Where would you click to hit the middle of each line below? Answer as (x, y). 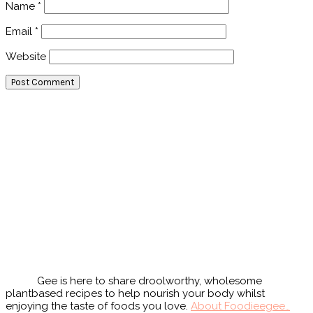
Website (26, 56)
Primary (32, 108)
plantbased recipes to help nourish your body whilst (135, 293)
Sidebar (32, 127)
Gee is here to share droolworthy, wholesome (150, 281)
